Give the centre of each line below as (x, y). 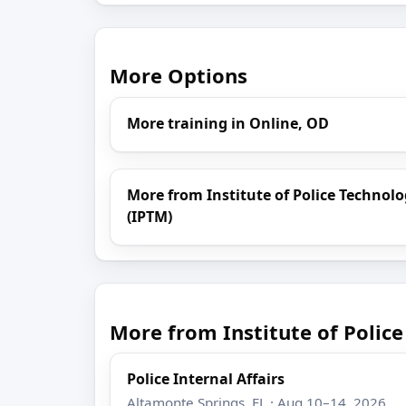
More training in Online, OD (228, 123)
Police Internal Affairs (206, 379)
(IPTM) (150, 217)
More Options (179, 76)
